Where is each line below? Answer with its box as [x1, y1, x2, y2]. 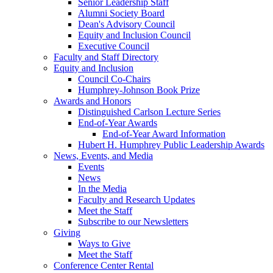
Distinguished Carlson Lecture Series [78, 107, 221, 118]
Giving [54, 227, 80, 238]
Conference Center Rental [54, 260, 154, 271]
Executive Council [78, 41, 149, 52]
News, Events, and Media [54, 151, 153, 161]
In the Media [78, 183, 127, 194]
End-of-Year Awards [78, 118, 157, 129]
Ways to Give [78, 238, 130, 249]
